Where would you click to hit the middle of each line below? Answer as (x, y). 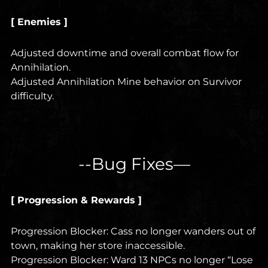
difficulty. (32, 96)
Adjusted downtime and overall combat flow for (125, 53)
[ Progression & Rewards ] (76, 200)
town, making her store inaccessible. (98, 246)
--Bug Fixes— (134, 164)
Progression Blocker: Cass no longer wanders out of (133, 232)
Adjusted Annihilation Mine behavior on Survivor (126, 82)
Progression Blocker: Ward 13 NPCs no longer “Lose (132, 260)
